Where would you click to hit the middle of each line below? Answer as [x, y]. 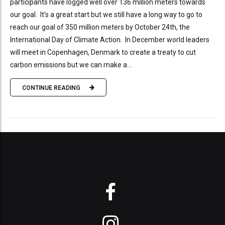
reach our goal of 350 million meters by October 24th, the [100, 27]
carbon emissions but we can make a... [71, 65]
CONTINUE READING [51, 88]
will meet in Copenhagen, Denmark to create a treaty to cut [103, 52]
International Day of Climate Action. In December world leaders [110, 40]
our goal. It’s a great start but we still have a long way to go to [106, 15]
